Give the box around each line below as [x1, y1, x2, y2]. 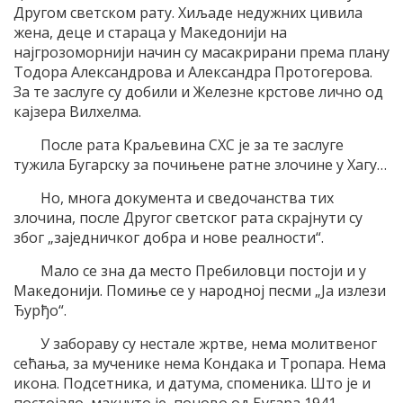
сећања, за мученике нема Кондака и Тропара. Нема [13, 353, 386, 373]
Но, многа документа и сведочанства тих [40, 187, 334, 208]
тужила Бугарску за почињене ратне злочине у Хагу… [13, 154, 387, 175]
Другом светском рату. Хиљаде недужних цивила [13, 2, 363, 22]
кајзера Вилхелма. [13, 101, 141, 121]
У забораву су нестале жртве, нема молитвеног [40, 333, 377, 354]
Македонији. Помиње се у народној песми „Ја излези [13, 280, 386, 300]
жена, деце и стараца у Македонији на [13, 22, 287, 42]
